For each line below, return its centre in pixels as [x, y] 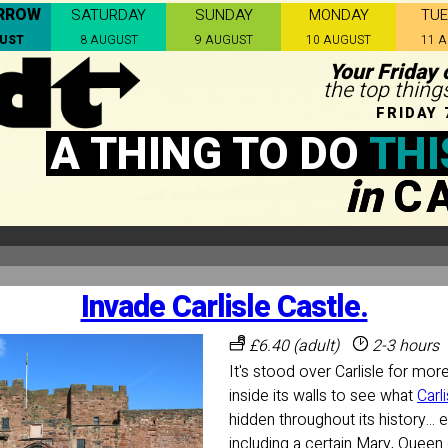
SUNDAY [223, 15]
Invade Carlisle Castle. [224, 307]
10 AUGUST [338, 40]
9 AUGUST [223, 40]
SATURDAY [108, 15]
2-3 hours [403, 345]
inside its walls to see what [323, 395]
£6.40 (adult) [292, 345]
